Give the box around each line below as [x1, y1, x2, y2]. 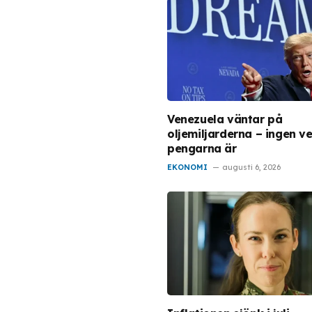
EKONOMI [167, 162, 208, 173]
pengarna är [167, 141, 237, 156]
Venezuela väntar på [167, 112, 283, 127]
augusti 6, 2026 [222, 162, 281, 173]
